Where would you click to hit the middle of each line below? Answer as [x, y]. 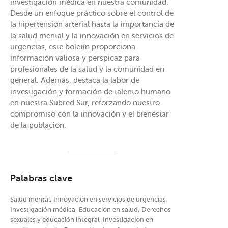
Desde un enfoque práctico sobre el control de [92, 13]
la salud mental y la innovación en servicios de [92, 36]
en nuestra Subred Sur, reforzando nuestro [85, 103]
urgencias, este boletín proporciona [73, 47]
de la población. [38, 125]
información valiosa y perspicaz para [75, 58]
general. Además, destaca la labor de [75, 80]
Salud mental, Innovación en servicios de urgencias [88, 199]
